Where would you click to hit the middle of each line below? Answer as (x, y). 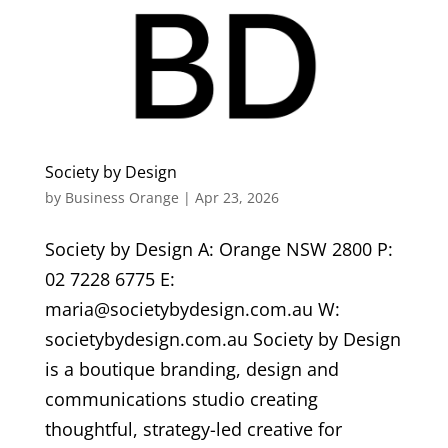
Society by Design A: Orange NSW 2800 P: (218, 249)
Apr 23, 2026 (236, 198)
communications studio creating (181, 399)
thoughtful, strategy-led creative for (193, 429)
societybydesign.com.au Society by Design (222, 339)
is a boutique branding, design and (191, 369)
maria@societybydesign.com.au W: (192, 309)
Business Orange (121, 198)
